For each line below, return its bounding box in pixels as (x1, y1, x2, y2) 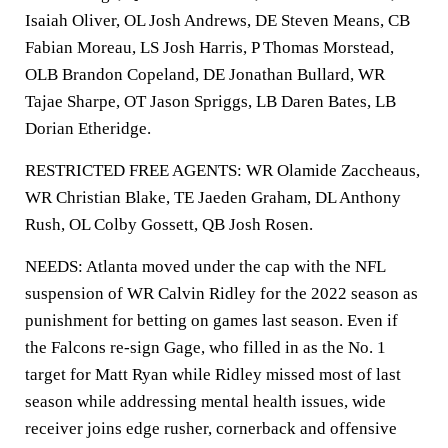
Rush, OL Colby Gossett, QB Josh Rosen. (25, 215, 313, 234)
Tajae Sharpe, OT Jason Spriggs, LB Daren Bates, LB (25, 92, 396, 111)
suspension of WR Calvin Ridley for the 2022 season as (25, 284, 418, 303)
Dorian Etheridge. (25, 119, 151, 138)
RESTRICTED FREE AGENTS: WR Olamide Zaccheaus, (25, 161, 420, 180)
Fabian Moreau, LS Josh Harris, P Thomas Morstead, (25, 38, 394, 57)
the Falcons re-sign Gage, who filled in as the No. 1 (25, 338, 386, 357)
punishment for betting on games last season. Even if (25, 311, 398, 330)
